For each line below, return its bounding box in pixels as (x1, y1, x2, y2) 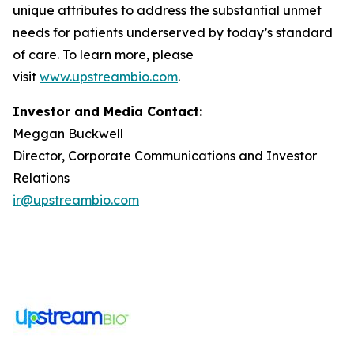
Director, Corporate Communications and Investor (13, 148, 317, 164)
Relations (13, 170, 70, 186)
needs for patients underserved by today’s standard (13, 24, 333, 40)
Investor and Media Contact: (13, 104, 202, 119)
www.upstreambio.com (40, 69, 178, 85)
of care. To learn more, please (13, 47, 194, 62)
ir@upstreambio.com (13, 192, 139, 208)
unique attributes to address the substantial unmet (13, 2, 322, 18)
